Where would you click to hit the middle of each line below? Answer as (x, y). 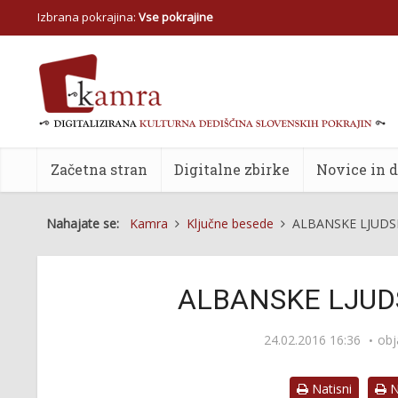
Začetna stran (99, 169)
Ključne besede (230, 223)
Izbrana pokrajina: (88, 17)
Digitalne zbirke (232, 169)
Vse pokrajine (176, 17)
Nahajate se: (86, 223)
